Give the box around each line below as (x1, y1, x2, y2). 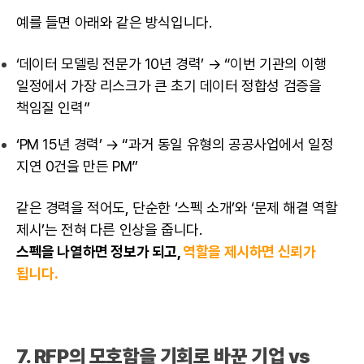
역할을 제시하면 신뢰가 (183, 243, 316, 261)
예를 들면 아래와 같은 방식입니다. (16, 14, 212, 32)
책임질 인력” (16, 99, 90, 117)
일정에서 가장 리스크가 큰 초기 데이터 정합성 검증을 (16, 77, 322, 95)
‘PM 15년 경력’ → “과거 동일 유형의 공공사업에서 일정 (16, 136, 334, 154)
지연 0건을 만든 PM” (16, 158, 138, 175)
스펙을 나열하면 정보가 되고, (16, 243, 184, 261)
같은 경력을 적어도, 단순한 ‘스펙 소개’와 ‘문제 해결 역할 (16, 199, 338, 217)
